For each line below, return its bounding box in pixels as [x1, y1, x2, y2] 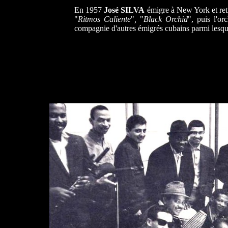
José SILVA [104, 6, 145, 14]
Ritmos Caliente [78, 15, 131, 23]
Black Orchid [144, 15, 188, 23]
